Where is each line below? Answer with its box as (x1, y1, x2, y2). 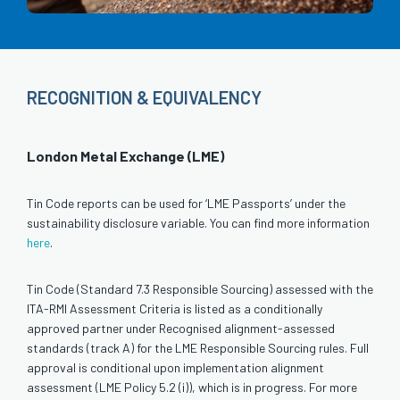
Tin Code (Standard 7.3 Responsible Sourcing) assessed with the (27, 280, 373, 296)
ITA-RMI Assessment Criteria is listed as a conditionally (27, 300, 322, 316)
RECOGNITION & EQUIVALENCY (27, 86, 262, 108)
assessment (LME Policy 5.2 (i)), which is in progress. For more (27, 379, 357, 395)
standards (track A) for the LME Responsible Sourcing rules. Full (27, 339, 369, 355)
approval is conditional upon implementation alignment (27, 359, 324, 375)
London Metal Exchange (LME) (27, 146, 224, 164)
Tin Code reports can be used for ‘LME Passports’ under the (27, 195, 346, 211)
